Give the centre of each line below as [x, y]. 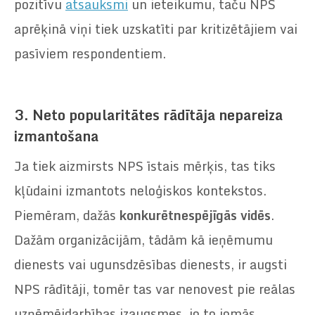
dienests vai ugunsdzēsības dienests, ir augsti [150, 264]
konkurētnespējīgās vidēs [195, 215]
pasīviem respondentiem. [90, 53]
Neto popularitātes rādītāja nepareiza [157, 115]
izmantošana [56, 136]
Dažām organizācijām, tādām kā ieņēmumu [143, 239]
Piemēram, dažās [67, 215]
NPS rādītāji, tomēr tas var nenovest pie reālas [155, 289]
